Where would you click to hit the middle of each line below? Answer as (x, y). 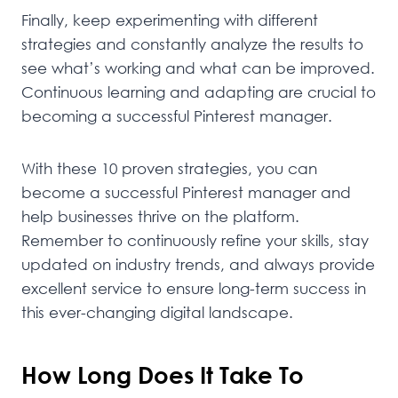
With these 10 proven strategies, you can (169, 169)
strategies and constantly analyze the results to (192, 44)
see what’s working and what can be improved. (198, 68)
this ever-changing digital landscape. (157, 313)
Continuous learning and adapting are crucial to (199, 92)
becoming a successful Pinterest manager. (177, 116)
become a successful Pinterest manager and (186, 193)
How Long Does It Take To (163, 375)
